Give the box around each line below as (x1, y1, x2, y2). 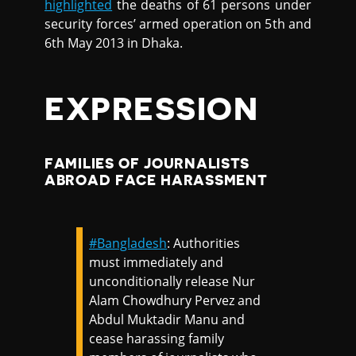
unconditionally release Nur (89, 272, 256, 290)
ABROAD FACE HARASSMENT (44, 172, 268, 188)
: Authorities (167, 234, 241, 252)
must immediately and (89, 253, 224, 271)
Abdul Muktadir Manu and (89, 310, 246, 328)
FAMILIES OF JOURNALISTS (44, 156, 250, 171)
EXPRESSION (44, 94, 259, 126)
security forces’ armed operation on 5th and (44, 15, 311, 33)
